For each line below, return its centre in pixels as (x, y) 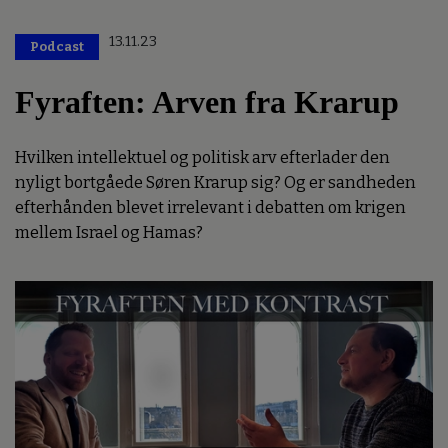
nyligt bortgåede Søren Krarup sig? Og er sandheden (215, 183)
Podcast (57, 47)
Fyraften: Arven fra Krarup (207, 102)
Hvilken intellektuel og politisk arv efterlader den (202, 158)
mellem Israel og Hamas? (109, 233)
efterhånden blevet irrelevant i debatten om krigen (210, 208)
